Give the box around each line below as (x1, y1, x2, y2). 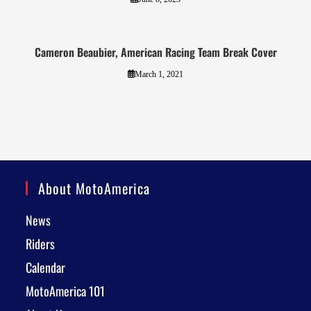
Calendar (26, 258, 66, 276)
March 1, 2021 (135, 69, 184, 79)
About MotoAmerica (38, 178, 151, 199)
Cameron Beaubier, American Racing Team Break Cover (34, 43, 277, 60)
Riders (26, 235, 56, 253)
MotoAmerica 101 (26, 282, 106, 300)
